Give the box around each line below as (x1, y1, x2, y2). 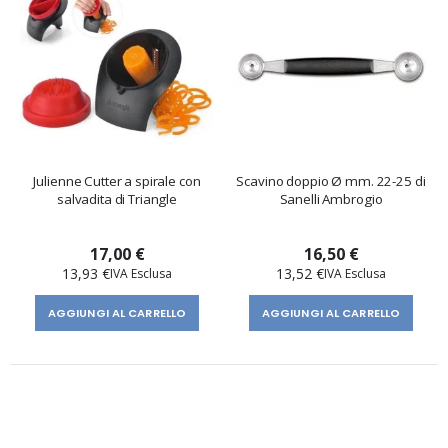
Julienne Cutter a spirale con (33, 171, 201, 190)
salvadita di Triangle (56, 189, 178, 208)
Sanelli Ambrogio (279, 189, 383, 208)
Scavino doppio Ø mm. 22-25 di (236, 171, 426, 190)
